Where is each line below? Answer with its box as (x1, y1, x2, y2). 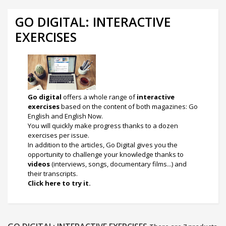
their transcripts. (28, 169, 78, 178)
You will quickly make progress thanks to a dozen (28, 121, 178, 130)
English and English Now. (28, 111, 104, 121)
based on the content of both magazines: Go (60, 102, 198, 111)
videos (28, 159, 50, 168)
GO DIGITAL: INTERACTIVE (15, 13, 171, 30)
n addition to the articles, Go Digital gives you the (29, 140, 178, 149)
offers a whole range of (62, 92, 137, 101)
